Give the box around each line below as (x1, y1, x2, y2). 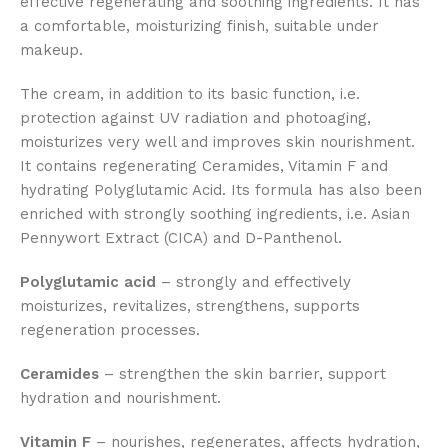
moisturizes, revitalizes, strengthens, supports (20, 297, 360, 316)
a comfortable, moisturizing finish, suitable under (20, 17, 379, 36)
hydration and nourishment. (20, 389, 221, 408)
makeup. (20, 41, 83, 60)
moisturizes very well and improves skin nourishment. (20, 133, 415, 152)
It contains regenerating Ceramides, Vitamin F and (20, 157, 388, 176)
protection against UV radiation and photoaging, (20, 109, 371, 128)
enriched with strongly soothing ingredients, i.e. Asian (20, 205, 410, 224)
